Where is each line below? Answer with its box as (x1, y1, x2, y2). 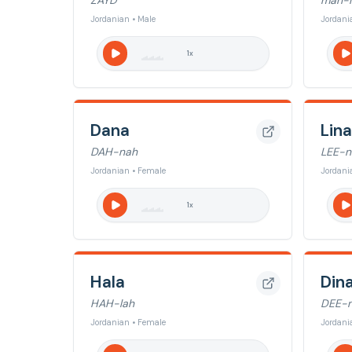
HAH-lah (90, 296, 134, 310)
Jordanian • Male (90, 14, 156, 24)
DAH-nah (90, 145, 137, 159)
